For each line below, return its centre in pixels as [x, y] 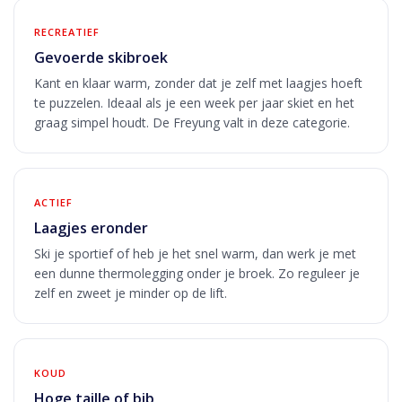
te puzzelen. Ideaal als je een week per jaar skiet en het [194, 102]
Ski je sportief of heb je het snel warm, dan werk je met [195, 253]
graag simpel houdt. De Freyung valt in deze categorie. [192, 122]
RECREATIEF [67, 31]
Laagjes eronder [91, 227]
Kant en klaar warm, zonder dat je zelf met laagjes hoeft [198, 83]
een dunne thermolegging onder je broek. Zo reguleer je [197, 273]
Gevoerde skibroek [101, 57]
